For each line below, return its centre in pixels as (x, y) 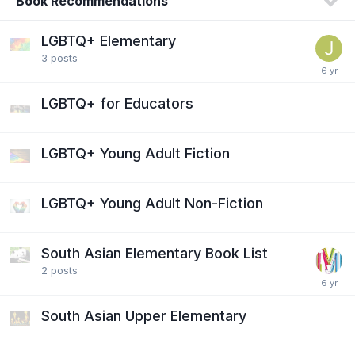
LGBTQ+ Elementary (109, 40)
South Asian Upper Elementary (144, 315)
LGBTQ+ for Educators (117, 103)
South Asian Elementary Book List (155, 253)
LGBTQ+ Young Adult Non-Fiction (152, 203)
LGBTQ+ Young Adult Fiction (136, 153)
